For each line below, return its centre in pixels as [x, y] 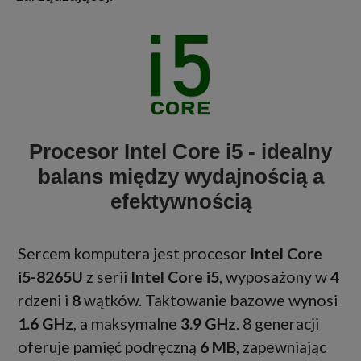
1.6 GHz [46, 324]
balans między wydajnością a [180, 177]
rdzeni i [45, 301]
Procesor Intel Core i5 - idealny [180, 152]
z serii [107, 277]
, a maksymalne [127, 324]
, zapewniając [281, 347]
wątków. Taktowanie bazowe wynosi [209, 301]
